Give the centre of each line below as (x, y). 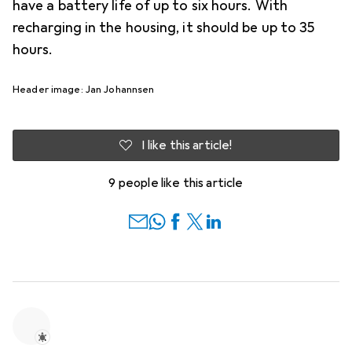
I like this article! (187, 145)
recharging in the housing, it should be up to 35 (164, 27)
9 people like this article (176, 183)
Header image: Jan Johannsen (84, 89)
